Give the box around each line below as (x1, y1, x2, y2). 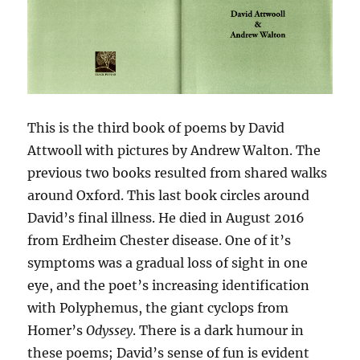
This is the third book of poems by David (27, 120, 285, 137)
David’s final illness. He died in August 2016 (27, 210, 305, 227)
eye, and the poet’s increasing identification (27, 277, 310, 294)
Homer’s (27, 322, 87, 339)
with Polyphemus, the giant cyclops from (27, 300, 289, 317)
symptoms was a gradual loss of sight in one (27, 255, 309, 272)
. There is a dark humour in (133, 322, 305, 339)
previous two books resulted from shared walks (27, 165, 328, 182)
